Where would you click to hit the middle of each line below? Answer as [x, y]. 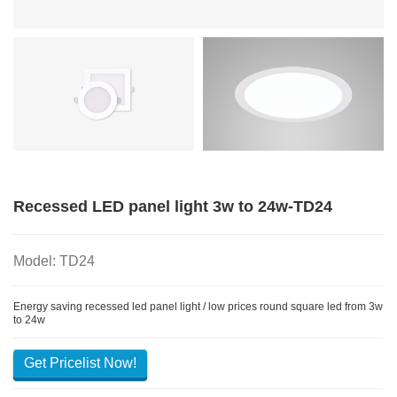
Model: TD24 [54, 261]
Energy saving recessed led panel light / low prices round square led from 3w [198, 306]
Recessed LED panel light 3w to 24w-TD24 [173, 206]
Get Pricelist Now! [80, 362]
